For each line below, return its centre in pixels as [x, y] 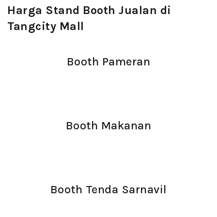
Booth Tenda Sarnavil [108, 189]
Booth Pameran [108, 62]
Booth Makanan [108, 125]
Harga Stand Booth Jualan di [89, 10]
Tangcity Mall [46, 26]
